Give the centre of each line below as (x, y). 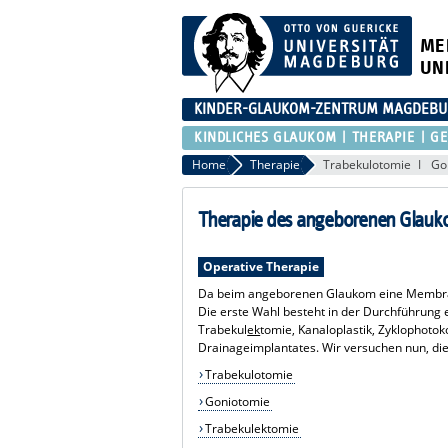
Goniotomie (237, 401)
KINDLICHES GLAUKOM (265, 137)
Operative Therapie (260, 266)
